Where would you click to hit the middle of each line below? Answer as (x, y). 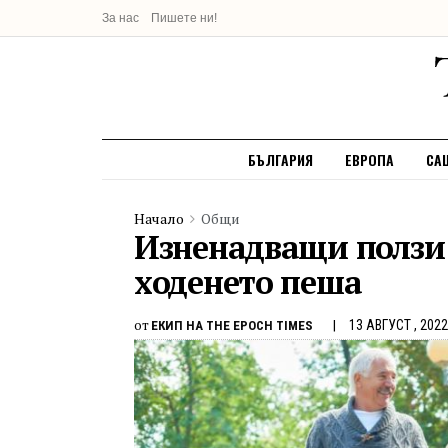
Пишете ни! (184, 18)
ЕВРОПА (369, 159)
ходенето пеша (248, 282)
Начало (159, 218)
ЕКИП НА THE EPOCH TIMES (232, 325)
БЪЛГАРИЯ (280, 159)
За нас (120, 18)
